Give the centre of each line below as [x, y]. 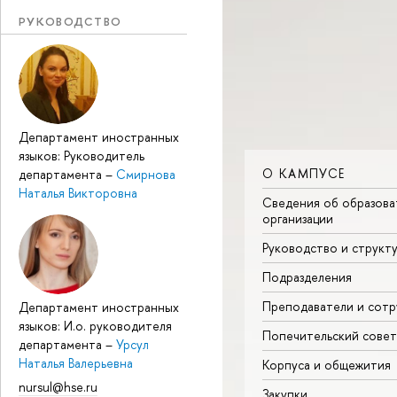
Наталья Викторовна [78, 193]
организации [298, 219]
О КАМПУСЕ [304, 174]
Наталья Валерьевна [76, 363]
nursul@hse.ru [58, 386]
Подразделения [307, 277]
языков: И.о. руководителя [95, 326]
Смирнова [146, 175]
